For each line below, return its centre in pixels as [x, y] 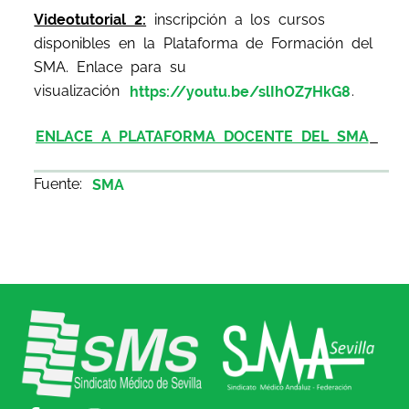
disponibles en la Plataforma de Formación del [203, 44]
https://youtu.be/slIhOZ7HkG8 [240, 91]
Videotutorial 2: [90, 20]
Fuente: [63, 184]
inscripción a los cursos [240, 20]
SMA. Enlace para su [110, 68]
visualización [81, 91]
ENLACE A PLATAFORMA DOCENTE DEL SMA [202, 136]
